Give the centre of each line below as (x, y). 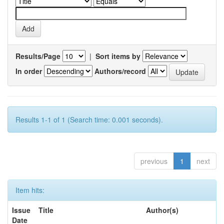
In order (29, 71)
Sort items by (118, 56)
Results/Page (38, 56)
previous (154, 161)
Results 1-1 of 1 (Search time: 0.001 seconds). (89, 120)
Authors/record (120, 71)
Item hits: (30, 190)
